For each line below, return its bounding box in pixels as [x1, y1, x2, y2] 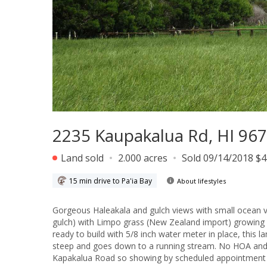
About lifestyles [177, 176, 226, 185]
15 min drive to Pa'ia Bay [69, 175, 152, 186]
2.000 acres [118, 151, 167, 164]
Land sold [58, 151, 104, 164]
